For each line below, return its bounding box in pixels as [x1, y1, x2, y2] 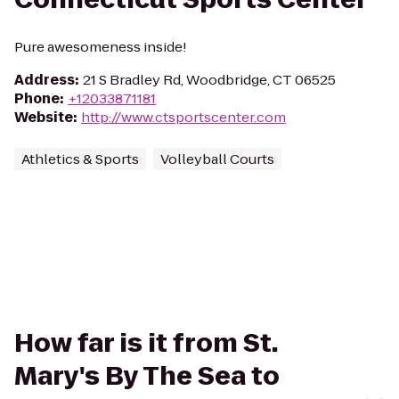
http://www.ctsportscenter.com [81, 108, 286, 126]
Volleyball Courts [160, 150, 274, 168]
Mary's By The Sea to [14, 359, 280, 394]
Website [14, 108, 73, 126]
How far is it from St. [14, 326, 278, 361]
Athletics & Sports [21, 150, 139, 168]
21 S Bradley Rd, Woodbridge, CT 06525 [83, 70, 336, 89]
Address [14, 70, 75, 89]
